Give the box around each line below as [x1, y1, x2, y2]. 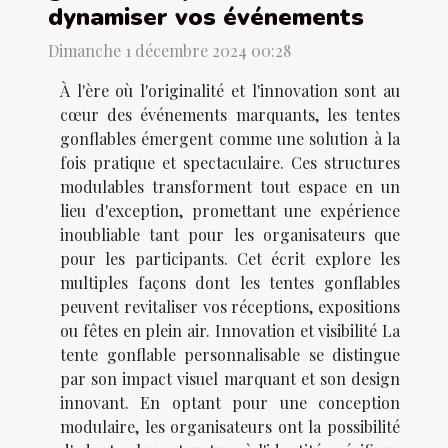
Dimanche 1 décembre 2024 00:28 [48, 40, 291, 62]
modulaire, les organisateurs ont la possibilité [60, 416, 400, 438]
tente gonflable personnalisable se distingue [60, 344, 400, 366]
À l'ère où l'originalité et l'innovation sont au [60, 80, 400, 102]
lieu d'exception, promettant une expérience [60, 200, 400, 222]
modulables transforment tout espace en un [60, 176, 400, 198]
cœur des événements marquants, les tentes [60, 104, 400, 126]
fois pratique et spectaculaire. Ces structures [60, 152, 400, 174]
